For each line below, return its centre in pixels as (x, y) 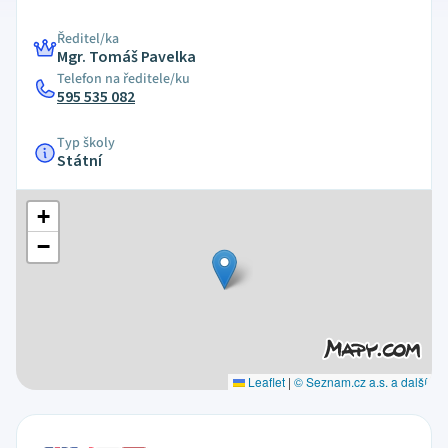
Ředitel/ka (88, 39)
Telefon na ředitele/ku (123, 79)
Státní (79, 161)
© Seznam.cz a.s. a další (360, 381)
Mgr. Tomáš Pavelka (126, 57)
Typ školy (86, 143)
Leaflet (264, 381)
